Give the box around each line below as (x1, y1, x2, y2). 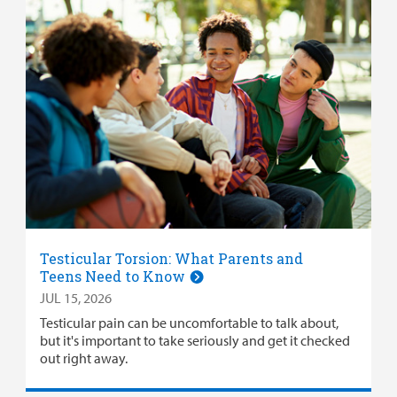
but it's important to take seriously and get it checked (39, 331, 350, 349)
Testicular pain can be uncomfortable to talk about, (39, 313, 339, 331)
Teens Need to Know (39, 266, 189, 285)
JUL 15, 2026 (39, 288, 112, 307)
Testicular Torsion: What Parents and (39, 248, 303, 268)
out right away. (39, 348, 128, 367)
